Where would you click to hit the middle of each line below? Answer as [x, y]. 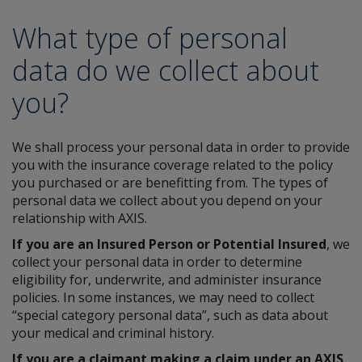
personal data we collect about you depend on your [167, 200]
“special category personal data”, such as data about [170, 315]
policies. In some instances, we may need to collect [163, 297]
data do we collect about [166, 70]
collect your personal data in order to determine [157, 262]
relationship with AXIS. [80, 218]
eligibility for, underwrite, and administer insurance [167, 280]
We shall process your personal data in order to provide [181, 147]
